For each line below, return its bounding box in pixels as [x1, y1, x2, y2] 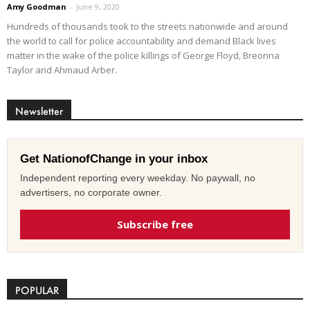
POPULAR [15, 283, 59, 297]
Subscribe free [117, 217, 193, 231]
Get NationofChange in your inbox [20, 152, 208, 165]
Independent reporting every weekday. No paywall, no [20, 172, 255, 183]
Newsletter [15, 104, 63, 118]
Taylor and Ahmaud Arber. [7, 63, 117, 76]
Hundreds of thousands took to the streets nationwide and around [7, 19, 288, 33]
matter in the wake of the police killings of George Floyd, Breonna [7, 48, 280, 62]
